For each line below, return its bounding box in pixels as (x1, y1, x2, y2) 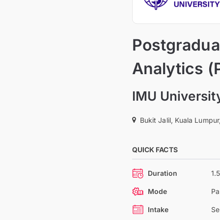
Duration (147, 169, 178, 177)
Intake (147, 205, 169, 214)
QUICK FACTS (132, 145, 178, 154)
